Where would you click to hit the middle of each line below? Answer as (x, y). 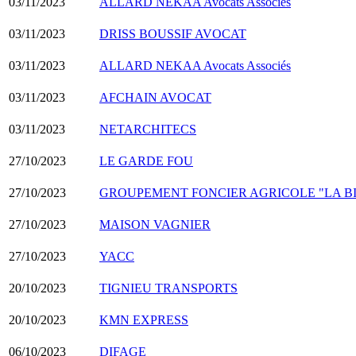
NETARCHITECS (148, 129)
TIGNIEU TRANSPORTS (168, 288)
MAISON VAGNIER (155, 224)
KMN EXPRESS (144, 319)
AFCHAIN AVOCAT (155, 97)
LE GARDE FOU (146, 161)
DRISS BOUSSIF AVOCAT (173, 33)
